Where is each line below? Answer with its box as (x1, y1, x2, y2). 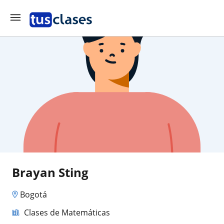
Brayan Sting (12, 164, 88, 180)
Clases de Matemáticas (24, 206, 110, 218)
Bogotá (20, 188, 47, 200)
